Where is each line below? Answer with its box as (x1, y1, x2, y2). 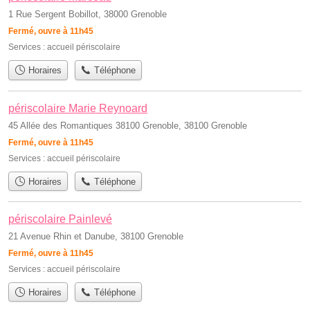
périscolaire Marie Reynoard (8, 102, 147, 114)
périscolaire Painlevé (8, 213, 112, 225)
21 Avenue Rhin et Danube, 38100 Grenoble (8, 231, 183, 241)
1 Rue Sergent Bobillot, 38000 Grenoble (8, 9, 167, 20)
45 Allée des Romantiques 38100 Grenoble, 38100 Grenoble (8, 120, 247, 131)
